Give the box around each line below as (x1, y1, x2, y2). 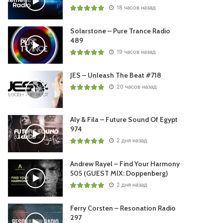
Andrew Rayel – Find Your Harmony (70, 159, 180, 168)
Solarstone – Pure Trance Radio (70, 26, 171, 35)
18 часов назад (115, 4, 156, 11)
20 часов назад (115, 83, 157, 90)
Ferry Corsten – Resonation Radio (70, 204, 176, 213)
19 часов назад (115, 48, 156, 55)
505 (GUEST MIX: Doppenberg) (70, 169, 168, 178)
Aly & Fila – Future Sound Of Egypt (70, 115, 178, 124)
